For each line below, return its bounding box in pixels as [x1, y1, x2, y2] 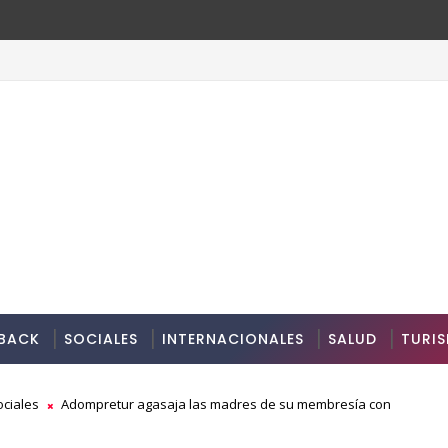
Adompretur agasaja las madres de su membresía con [58, 395, 391, 413]
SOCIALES [64, 329, 138, 349]
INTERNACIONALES [162, 329, 304, 349]
